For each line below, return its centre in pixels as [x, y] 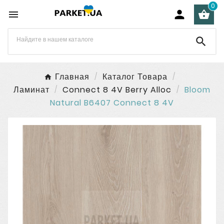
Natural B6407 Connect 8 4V [112, 103]
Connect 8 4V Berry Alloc [117, 90]
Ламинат [31, 90]
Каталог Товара [135, 77]
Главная [72, 77]
